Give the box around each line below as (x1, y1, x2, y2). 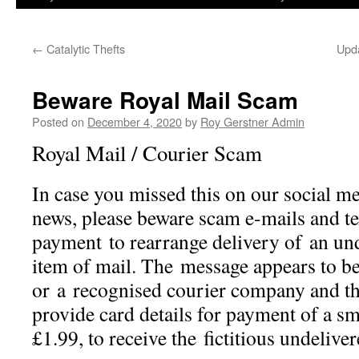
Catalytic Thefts (43, 40, 125, 57)
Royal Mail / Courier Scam (32, 139, 262, 167)
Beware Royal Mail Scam (32, 83, 298, 116)
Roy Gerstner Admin (200, 113, 305, 130)
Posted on (32, 113, 84, 130)
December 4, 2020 (87, 113, 182, 130)
